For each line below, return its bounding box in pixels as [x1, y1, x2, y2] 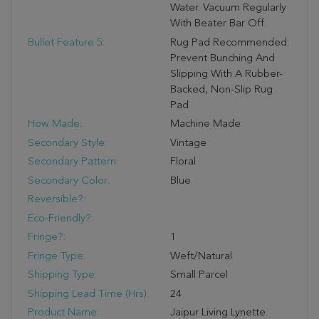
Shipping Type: [27, 270, 97, 281]
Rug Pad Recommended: [170, 37, 289, 48]
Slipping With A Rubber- [170, 68, 283, 80]
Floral [170, 157, 196, 167]
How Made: [27, 119, 82, 130]
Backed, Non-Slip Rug [170, 84, 273, 95]
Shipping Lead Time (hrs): [27, 288, 149, 300]
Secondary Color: [27, 175, 110, 187]
